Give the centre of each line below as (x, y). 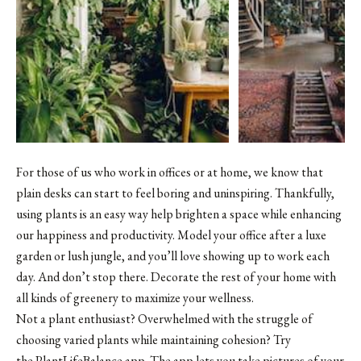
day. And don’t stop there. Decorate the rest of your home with (176, 276)
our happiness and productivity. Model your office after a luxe (171, 234)
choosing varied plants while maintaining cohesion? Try (154, 339)
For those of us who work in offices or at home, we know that (170, 172)
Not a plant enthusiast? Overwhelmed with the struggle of (164, 318)
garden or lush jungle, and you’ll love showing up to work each (173, 255)
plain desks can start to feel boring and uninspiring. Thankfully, (175, 193)
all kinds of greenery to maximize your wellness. (135, 297)
